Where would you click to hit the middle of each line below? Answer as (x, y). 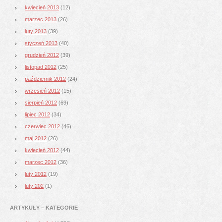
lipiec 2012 (37, 114)
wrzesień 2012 (42, 90)
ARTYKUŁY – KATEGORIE (44, 207)
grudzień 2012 (42, 55)
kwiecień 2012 (42, 150)
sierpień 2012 (41, 102)
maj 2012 (36, 138)
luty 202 (34, 186)
